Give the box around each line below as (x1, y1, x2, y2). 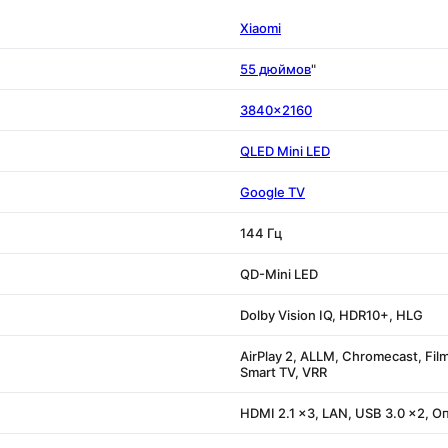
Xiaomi (240, 19, 281, 36)
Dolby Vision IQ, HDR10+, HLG (240, 306, 423, 323)
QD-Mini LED (240, 265, 318, 282)
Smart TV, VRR (240, 363, 327, 380)
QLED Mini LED (240, 142, 330, 159)
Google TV (240, 183, 305, 200)
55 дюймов (240, 60, 311, 77)
